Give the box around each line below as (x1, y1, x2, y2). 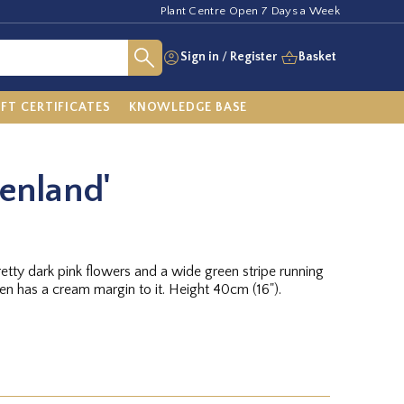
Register (230, 50, 277, 64)
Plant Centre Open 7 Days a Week (160, 5, 340, 17)
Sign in (180, 50, 219, 64)
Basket (298, 50, 336, 64)
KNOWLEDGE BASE (128, 99, 248, 115)
